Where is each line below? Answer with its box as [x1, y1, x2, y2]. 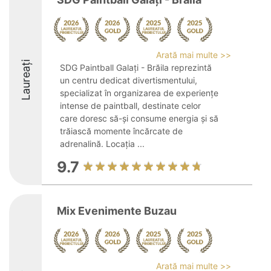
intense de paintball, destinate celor [60, 100, 201, 111]
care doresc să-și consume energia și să [60, 113, 218, 123]
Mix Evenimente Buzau [57, 204, 177, 217]
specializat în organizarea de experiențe [60, 88, 218, 98]
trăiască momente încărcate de [60, 126, 183, 136]
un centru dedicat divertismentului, [60, 75, 197, 85]
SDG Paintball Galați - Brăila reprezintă [60, 62, 212, 73]
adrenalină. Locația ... [60, 139, 145, 149]
